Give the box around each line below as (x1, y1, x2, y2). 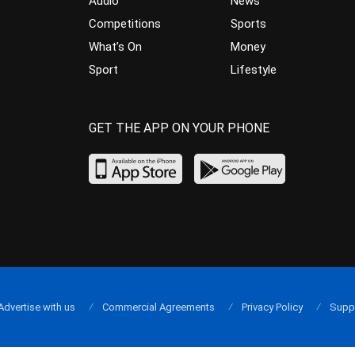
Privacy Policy (241, 301, 303, 313)
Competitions (89, 17, 162, 31)
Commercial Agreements (101, 301, 215, 313)
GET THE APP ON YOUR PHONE (89, 120, 270, 136)
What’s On (89, 40, 143, 54)
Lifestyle (230, 63, 277, 77)
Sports (230, 17, 266, 31)
